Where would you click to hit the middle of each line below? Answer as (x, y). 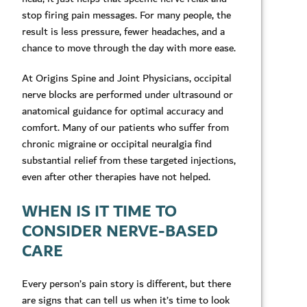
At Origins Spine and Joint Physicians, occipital (127, 78)
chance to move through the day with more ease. (129, 48)
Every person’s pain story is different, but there (126, 283)
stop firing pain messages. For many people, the (126, 15)
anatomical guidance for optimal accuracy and (123, 111)
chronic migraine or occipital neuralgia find (117, 144)
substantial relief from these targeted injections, (129, 161)
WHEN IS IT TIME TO (99, 211)
